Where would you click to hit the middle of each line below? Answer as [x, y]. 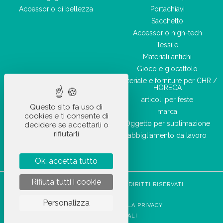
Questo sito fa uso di [66, 107]
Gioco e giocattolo [167, 68]
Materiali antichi [167, 56]
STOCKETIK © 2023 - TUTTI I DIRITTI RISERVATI [111, 184]
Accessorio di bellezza [56, 9]
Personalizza [66, 203]
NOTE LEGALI [116, 216]
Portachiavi [167, 9]
